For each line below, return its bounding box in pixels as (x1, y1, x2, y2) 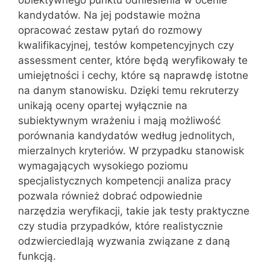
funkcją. (18, 250, 56, 262)
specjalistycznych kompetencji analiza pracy (18, 175, 231, 187)
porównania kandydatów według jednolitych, (18, 130, 235, 142)
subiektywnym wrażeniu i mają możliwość (18, 115, 221, 127)
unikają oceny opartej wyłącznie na (18, 99, 187, 111)
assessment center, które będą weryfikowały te (18, 54, 248, 66)
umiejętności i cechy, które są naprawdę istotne (18, 69, 248, 81)
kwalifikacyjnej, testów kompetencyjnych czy (18, 39, 234, 51)
